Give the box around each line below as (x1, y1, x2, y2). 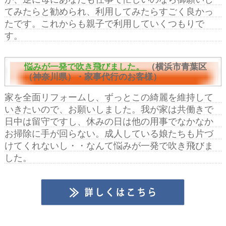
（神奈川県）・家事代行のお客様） (24, 72, 161, 82)
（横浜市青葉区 (146, 62, 207, 72)
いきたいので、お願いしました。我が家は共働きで (4, 104, 213, 115)
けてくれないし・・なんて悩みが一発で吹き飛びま (4, 140, 213, 151)
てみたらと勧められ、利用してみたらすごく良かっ (4, 6, 213, 17)
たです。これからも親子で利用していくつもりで (4, 18, 204, 29)
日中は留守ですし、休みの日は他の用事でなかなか (4, 116, 213, 127)
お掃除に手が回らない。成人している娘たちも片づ (4, 128, 213, 139)
